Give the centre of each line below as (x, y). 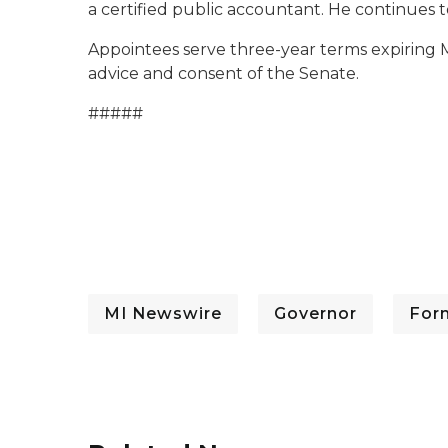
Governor (315, 313)
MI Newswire (163, 313)
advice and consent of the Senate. (223, 73)
